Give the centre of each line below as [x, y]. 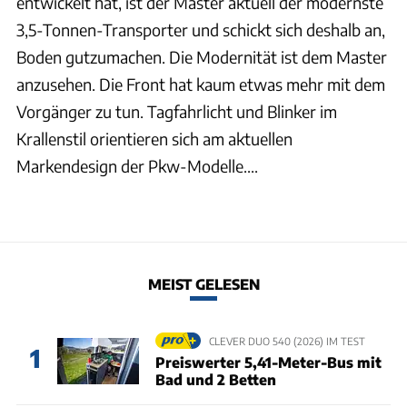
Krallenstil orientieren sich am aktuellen [154, 139]
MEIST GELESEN [203, 283]
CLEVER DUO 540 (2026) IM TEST [287, 340]
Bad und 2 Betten [215, 379]
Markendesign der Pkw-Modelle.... [137, 166]
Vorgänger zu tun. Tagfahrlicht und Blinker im [177, 112]
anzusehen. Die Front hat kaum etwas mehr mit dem [201, 84]
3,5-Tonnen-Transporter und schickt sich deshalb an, [201, 30]
